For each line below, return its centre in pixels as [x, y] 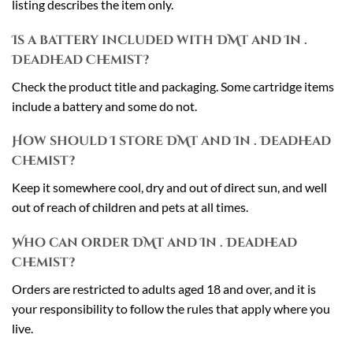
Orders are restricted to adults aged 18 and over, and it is [164, 289]
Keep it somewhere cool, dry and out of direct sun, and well [169, 188]
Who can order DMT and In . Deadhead [154, 243]
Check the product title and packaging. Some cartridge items [173, 86]
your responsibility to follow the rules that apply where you [171, 309]
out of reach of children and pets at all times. [130, 207]
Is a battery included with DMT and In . [160, 40]
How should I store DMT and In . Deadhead [171, 141]
